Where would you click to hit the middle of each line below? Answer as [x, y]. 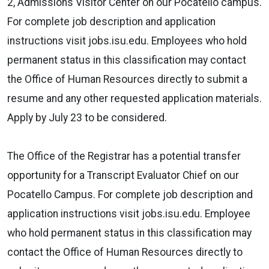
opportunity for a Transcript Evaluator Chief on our [123, 175]
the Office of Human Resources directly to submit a [127, 79]
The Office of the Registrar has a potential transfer [124, 156]
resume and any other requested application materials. [134, 98]
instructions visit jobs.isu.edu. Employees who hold [127, 41]
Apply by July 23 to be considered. [87, 117]
